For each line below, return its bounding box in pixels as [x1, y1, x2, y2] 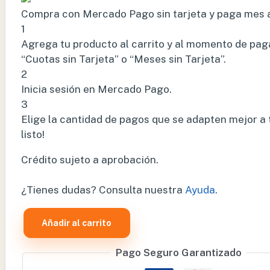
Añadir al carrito [42, 218, 112, 228]
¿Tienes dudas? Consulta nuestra [21, 184, 185, 196]
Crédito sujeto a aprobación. [21, 154, 159, 166]
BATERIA [20, 227, 64, 239]
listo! [21, 128, 45, 141]
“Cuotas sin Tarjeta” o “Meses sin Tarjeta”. [21, 53, 226, 66]
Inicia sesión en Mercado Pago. [21, 83, 172, 96]
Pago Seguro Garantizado [116, 246, 242, 259]
